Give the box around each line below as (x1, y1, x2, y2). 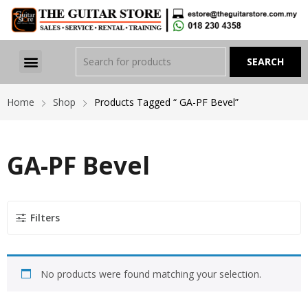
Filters (30, 210, 60, 224)
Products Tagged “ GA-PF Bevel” (94, 95, 239, 109)
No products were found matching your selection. (41, 267, 261, 280)
